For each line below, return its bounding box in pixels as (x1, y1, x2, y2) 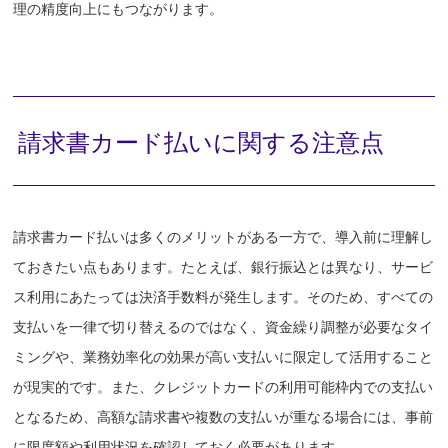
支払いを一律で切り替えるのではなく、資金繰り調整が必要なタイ (13, 319, 434, 336)
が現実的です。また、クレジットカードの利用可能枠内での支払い (13, 379, 434, 396)
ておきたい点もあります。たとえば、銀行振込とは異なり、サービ (13, 259, 434, 276)
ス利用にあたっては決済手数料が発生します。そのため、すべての (13, 289, 434, 306)
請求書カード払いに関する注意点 (18, 129, 385, 157)
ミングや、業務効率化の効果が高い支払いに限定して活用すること (13, 349, 434, 366)
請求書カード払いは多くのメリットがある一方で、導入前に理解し (13, 229, 434, 246)
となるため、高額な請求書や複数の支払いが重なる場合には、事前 (13, 409, 434, 426)
